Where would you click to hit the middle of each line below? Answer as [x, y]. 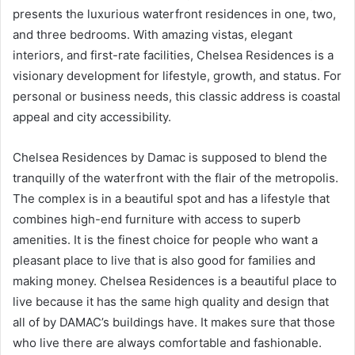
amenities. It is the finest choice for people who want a [165, 240]
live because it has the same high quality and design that [171, 302]
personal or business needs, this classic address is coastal [177, 97]
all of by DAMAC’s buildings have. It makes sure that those [174, 323]
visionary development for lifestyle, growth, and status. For [177, 76]
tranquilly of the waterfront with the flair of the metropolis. [176, 178]
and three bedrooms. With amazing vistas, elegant [153, 35]
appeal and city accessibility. [92, 117]
